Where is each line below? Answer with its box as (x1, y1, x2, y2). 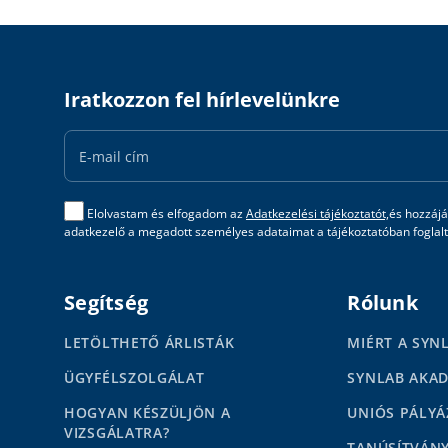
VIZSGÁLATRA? (64, 423, 170, 442)
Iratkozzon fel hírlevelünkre (64, 86, 340, 114)
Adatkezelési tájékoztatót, (246, 205, 389, 223)
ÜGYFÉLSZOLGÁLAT (64, 368, 205, 387)
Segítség (64, 289, 148, 317)
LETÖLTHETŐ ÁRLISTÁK (64, 333, 235, 352)
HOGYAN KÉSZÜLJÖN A (64, 403, 231, 422)
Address (64, 137, 119, 157)
